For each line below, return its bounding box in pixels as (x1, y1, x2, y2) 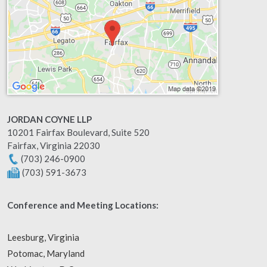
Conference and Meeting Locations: (7, 200, 159, 211)
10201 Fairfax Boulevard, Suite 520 (7, 127, 150, 138)
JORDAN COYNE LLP (7, 114, 92, 125)
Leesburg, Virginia (7, 232, 79, 243)
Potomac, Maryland (7, 248, 85, 259)
